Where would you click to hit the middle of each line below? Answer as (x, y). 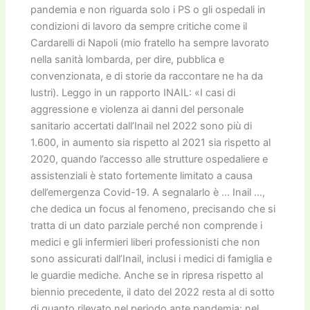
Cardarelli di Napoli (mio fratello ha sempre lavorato (150, 43)
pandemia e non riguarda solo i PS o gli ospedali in (148, 9)
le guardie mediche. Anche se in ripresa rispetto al (147, 275)
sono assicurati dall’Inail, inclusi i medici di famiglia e (152, 258)
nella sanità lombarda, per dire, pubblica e (128, 59)
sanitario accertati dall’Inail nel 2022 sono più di (142, 126)
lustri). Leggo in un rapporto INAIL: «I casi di (133, 92)
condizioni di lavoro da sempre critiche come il (139, 26)
